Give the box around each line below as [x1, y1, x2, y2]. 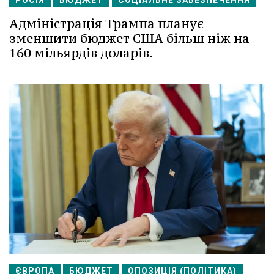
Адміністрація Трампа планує [9, 15, 204, 32]
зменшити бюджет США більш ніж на [9, 29, 250, 46]
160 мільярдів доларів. [9, 44, 154, 61]
